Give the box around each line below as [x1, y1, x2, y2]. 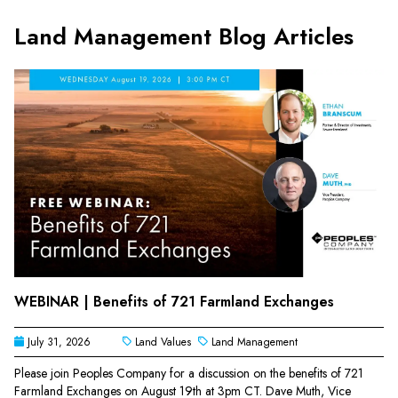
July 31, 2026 [23, 333, 94, 350]
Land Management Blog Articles [14, 19, 354, 53]
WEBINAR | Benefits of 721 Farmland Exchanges [14, 291, 334, 312]
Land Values [131, 333, 198, 350]
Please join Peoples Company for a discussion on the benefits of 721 [14, 363, 363, 382]
